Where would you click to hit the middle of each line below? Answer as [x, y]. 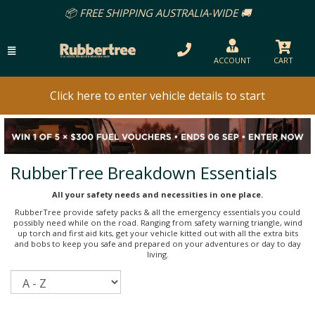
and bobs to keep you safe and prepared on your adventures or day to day [157, 243]
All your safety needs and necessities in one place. [157, 194]
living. [157, 254]
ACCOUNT [232, 60]
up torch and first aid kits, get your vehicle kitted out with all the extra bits [157, 233]
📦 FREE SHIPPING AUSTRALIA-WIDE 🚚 [157, 13]
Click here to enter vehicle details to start [157, 95]
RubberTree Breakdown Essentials [144, 172]
